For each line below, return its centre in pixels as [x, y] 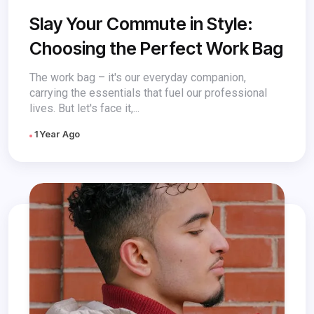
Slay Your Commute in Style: [141, 23]
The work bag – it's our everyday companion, [138, 77]
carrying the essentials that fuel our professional [148, 93]
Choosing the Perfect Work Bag [156, 48]
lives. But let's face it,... [84, 108]
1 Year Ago [56, 134]
